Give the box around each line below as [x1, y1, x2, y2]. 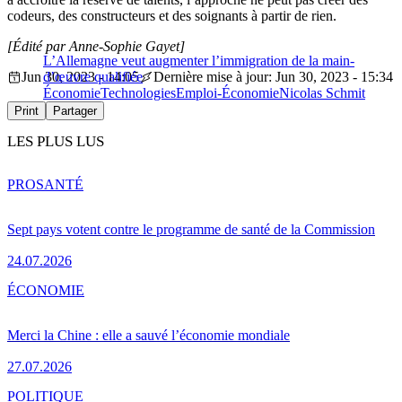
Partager [53, 103, 97, 118]
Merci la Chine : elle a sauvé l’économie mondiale [7, 327, 290, 343]
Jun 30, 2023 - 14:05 [22, 68, 139, 84]
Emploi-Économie [176, 84, 279, 100]
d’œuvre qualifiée [43, 68, 143, 84]
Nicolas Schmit [279, 84, 365, 100]
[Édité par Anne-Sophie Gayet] [7, 38, 185, 54]
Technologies [100, 84, 176, 100]
